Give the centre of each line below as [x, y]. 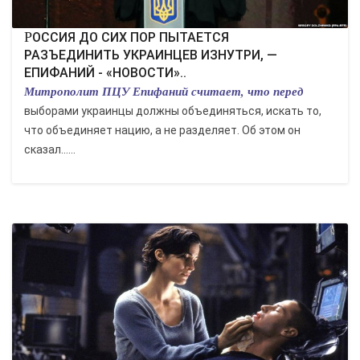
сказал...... [50, 149]
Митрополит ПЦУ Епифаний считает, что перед [164, 91]
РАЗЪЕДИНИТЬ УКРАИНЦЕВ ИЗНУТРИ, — [151, 55]
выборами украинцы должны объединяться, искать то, [173, 111]
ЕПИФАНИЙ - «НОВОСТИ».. [105, 73]
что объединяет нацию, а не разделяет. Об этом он [162, 130]
